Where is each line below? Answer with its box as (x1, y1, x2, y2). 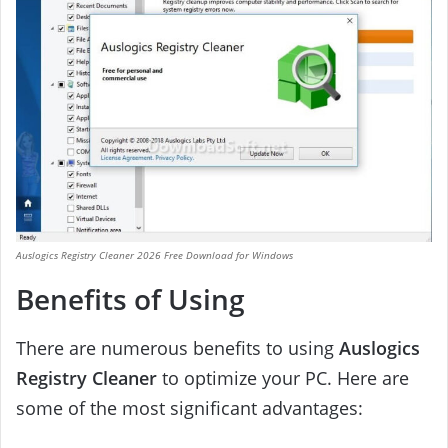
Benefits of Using (16, 280, 245, 319)
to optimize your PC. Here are (157, 366, 409, 391)
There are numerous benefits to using (16, 336, 339, 361)
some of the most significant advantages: (16, 396, 363, 421)
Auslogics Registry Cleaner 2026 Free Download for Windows (16, 248, 293, 263)
